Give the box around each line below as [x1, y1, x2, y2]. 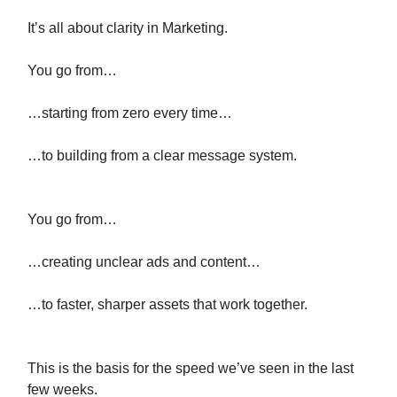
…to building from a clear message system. [27, 148, 297, 163]
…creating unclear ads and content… [27, 254, 261, 269]
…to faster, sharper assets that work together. [27, 297, 307, 312]
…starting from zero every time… [27, 105, 232, 121]
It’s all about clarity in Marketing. [27, 20, 228, 35]
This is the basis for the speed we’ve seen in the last [27, 361, 354, 376]
